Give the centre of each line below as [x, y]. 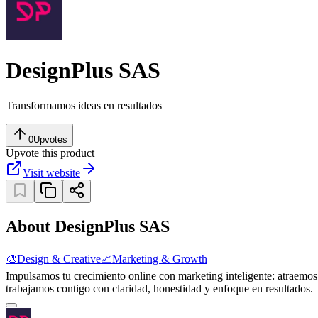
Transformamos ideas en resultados [84, 105]
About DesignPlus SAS [88, 226]
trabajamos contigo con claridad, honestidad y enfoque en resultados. [159, 288]
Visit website [51, 172]
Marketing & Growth [160, 258]
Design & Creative [59, 258]
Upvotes [50, 139]
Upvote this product [50, 153]
